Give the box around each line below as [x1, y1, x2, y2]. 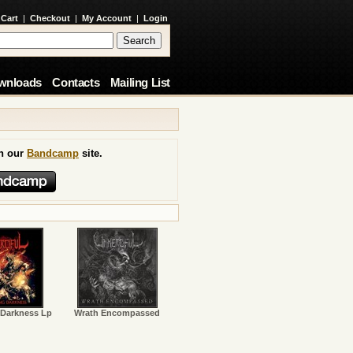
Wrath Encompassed [74, 308, 161, 318]
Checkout [30, 13, 70, 23]
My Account [82, 13, 132, 23]
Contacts [52, 76, 100, 89]
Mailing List [110, 76, 170, 89]
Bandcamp [27, 147, 79, 159]
